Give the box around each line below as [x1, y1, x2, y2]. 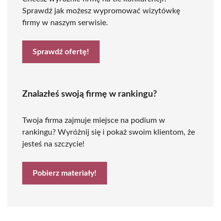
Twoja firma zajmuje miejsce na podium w [22, 116, 165, 124]
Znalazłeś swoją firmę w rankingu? [22, 90, 157, 99]
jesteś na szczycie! [22, 140, 84, 148]
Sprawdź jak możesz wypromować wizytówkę [22, 7, 180, 15]
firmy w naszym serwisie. [22, 19, 108, 27]
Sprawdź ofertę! [33, 48, 89, 56]
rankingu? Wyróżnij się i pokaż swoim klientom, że [22, 128, 195, 136]
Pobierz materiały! [33, 169, 97, 177]
